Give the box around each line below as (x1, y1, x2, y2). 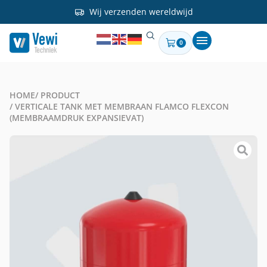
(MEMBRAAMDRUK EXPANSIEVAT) (10, 112, 144, 123)
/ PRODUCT (35, 89, 80, 101)
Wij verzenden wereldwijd (89, 6, 193, 17)
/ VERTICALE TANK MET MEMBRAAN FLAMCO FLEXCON (10, 101, 229, 112)
